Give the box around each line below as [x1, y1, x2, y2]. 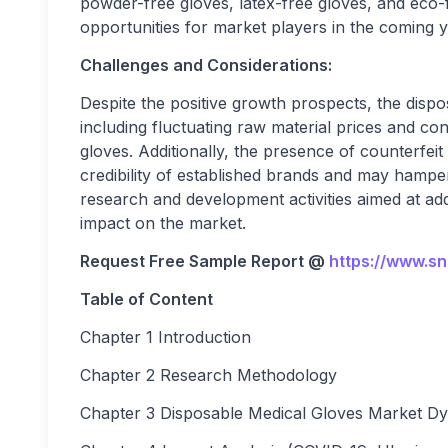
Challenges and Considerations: [80, 54, 332, 75]
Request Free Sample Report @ [80, 250, 329, 271]
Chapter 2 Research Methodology [80, 364, 337, 385]
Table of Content [80, 288, 213, 309]
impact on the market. [80, 212, 246, 233]
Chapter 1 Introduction [80, 326, 251, 347]
